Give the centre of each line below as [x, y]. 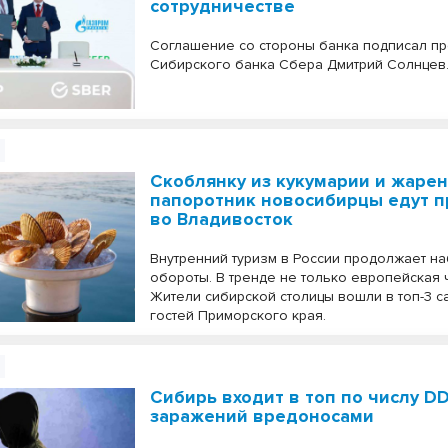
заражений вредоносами [262, 416]
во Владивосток [222, 219]
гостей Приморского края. [238, 315]
